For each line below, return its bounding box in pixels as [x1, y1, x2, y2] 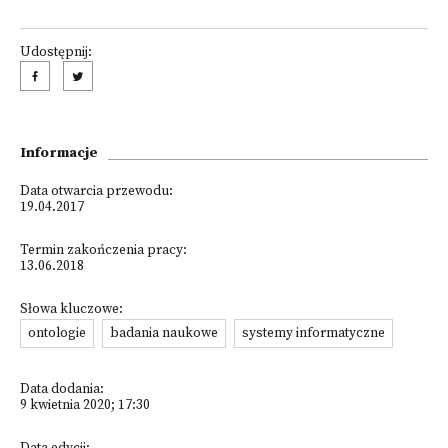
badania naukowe [110, 325, 218, 342]
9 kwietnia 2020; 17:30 [20, 397, 150, 414]
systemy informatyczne [242, 325, 385, 342]
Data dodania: [20, 381, 104, 398]
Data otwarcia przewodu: [20, 183, 173, 200]
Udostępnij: [20, 44, 92, 61]
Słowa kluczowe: [20, 301, 123, 318]
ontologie [28, 325, 86, 342]
